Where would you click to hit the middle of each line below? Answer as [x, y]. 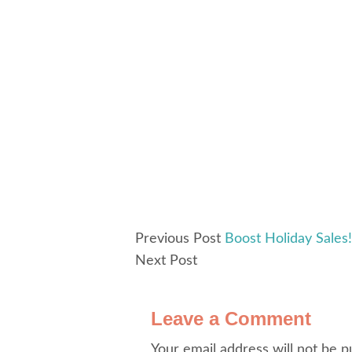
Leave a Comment [231, 319]
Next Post [166, 261]
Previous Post [178, 239]
